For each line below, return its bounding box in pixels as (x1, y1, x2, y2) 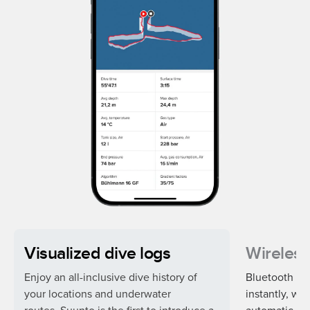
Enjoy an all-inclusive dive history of (24, 271, 197, 283)
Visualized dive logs (24, 242, 170, 264)
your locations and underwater (24, 288, 171, 300)
